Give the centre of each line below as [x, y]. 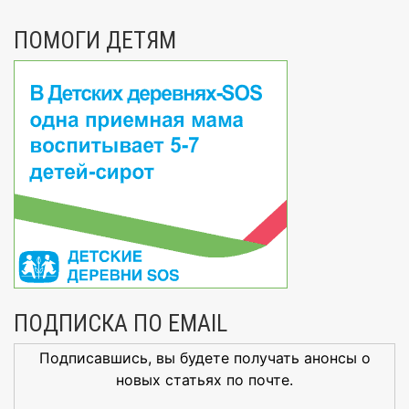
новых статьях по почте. [204, 380]
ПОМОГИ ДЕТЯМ [95, 40]
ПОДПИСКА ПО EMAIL [121, 323]
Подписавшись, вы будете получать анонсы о [204, 358]
